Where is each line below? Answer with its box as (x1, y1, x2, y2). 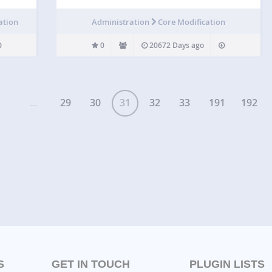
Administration (91, 16, 151, 27)
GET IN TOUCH (51, 257, 130, 270)
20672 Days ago (148, 39, 205, 50)
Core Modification (157, 16, 225, 27)
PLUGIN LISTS (189, 257, 265, 270)
